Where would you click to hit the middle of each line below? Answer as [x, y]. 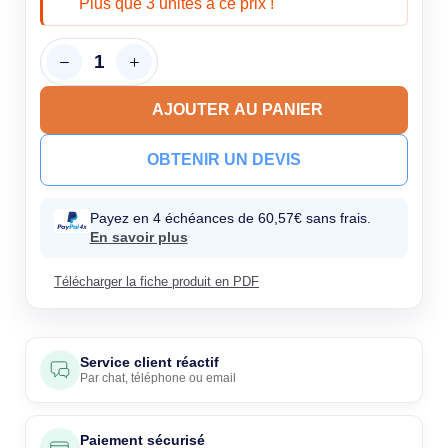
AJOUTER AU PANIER [237, 109]
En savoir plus [138, 237]
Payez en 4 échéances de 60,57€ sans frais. [230, 218]
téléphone [158, 378]
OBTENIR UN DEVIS [224, 159]
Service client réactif [149, 362]
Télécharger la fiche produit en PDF [156, 281]
